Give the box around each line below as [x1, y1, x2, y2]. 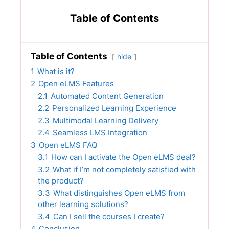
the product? [38, 176, 84, 186]
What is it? [37, 66, 75, 77]
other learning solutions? [38, 199, 128, 210]
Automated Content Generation [51, 91, 164, 101]
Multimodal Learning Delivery [53, 116, 158, 126]
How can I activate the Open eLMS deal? [51, 152, 196, 163]
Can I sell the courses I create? [53, 212, 165, 222]
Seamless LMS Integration [53, 128, 147, 138]
